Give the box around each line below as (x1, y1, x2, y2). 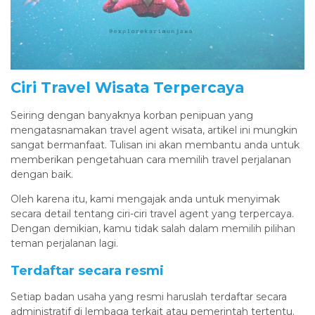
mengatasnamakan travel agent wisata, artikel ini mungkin (11, 123, 297, 136)
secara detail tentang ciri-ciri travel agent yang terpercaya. (11, 207, 294, 220)
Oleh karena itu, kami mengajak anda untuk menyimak (11, 192, 280, 205)
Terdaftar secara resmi (11, 262, 164, 278)
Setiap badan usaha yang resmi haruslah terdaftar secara (11, 290, 287, 303)
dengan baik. (11, 167, 73, 181)
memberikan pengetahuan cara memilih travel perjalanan (11, 153, 291, 166)
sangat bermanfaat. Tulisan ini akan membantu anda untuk (11, 138, 300, 151)
